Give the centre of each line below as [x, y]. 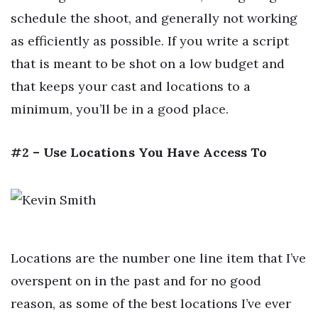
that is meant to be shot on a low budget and [148, 63]
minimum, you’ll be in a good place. [120, 109]
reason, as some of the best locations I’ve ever [151, 303]
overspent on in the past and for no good [136, 280]
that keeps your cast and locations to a [131, 86]
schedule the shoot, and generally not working [154, 18]
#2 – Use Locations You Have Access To [139, 153]
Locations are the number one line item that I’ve [158, 258]
